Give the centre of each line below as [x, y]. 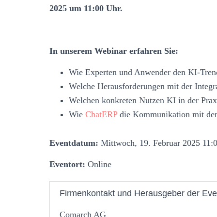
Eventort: [67, 164]
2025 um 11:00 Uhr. [86, 8]
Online [98, 164]
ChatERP [101, 114]
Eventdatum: [74, 143]
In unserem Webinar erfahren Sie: [114, 51]
